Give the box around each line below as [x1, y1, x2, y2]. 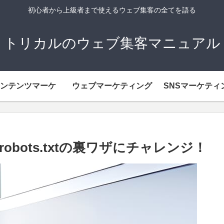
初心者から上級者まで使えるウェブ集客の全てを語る [28, 6, 196, 14]
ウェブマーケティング [72, 81, 152, 90]
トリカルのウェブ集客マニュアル [3, 35, 220, 51]
